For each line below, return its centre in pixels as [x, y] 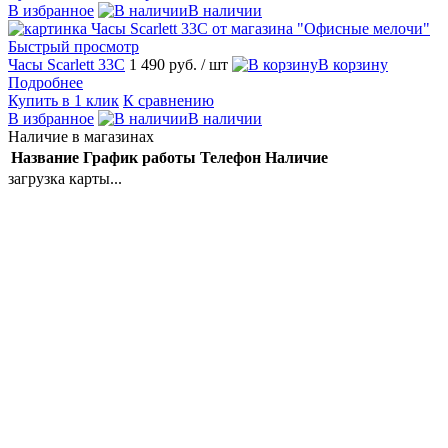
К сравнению [168, 100]
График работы [139, 157]
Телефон [230, 157]
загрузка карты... [65, 178]
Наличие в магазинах [81, 136]
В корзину [353, 64]
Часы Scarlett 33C [66, 64]
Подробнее [45, 82]
